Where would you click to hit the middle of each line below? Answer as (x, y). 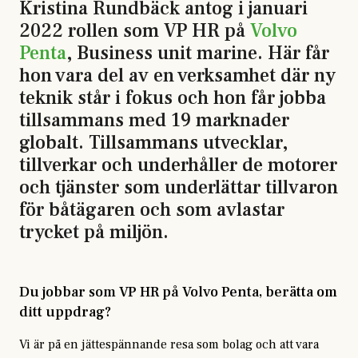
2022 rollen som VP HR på (135, 31)
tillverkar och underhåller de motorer (178, 165)
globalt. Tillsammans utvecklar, (153, 143)
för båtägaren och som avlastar (152, 210)
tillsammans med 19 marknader (154, 120)
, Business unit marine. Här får (198, 53)
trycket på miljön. (94, 232)
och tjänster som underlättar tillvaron (179, 187)
